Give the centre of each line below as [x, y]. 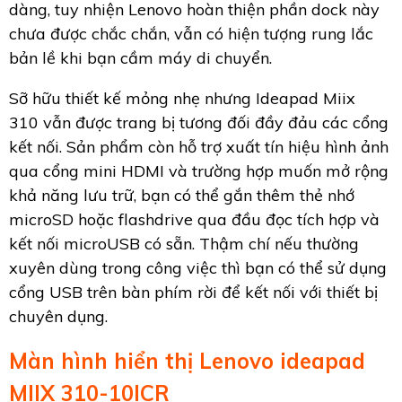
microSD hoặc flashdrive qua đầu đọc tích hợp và [194, 219]
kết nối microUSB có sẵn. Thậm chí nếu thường [184, 243]
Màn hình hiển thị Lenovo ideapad [187, 360]
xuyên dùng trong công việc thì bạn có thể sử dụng [198, 267]
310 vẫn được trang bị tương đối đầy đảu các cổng [199, 122]
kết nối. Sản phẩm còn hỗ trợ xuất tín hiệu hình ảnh [199, 146]
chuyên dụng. [58, 316]
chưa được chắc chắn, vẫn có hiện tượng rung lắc [191, 33]
